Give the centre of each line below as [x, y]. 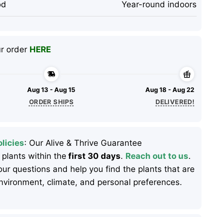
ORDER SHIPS [51, 102]
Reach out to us [157, 156]
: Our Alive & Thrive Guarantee [83, 143]
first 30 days [93, 156]
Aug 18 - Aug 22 [170, 89]
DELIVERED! [175, 102]
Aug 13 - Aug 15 [51, 89]
